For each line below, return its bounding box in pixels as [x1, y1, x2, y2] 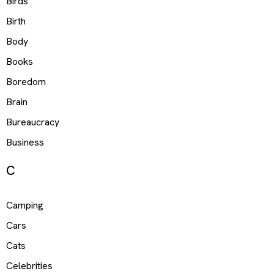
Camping [6, 198, 43, 212]
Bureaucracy [6, 116, 59, 129]
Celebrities [6, 259, 53, 272]
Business [6, 136, 44, 149]
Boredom [6, 75, 46, 89]
